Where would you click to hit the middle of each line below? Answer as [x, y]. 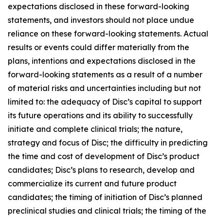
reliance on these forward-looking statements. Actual [108, 34]
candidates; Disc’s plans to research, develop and [101, 170]
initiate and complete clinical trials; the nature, [95, 129]
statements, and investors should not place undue [101, 20]
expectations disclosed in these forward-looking [99, 6]
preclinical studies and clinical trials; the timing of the [107, 211]
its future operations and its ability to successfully [100, 115]
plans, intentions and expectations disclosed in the [102, 61]
